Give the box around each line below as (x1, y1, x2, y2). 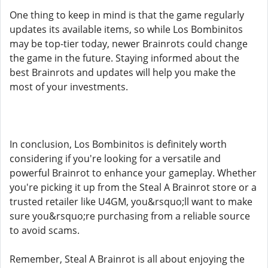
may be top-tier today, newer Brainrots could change (10, 37, 248, 50)
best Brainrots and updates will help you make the (10, 66, 236, 79)
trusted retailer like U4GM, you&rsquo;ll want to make (10, 195, 252, 208)
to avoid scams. (10, 224, 80, 237)
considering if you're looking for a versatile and (10, 152, 221, 165)
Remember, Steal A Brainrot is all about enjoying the (10, 252, 245, 266)
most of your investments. (10, 80, 128, 93)
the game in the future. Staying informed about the (10, 51, 239, 65)
